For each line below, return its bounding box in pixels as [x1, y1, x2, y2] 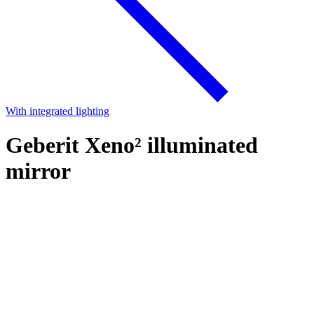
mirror [6, 158, 71, 184]
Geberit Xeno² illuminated [6, 132, 258, 158]
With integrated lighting [6, 105, 109, 117]
